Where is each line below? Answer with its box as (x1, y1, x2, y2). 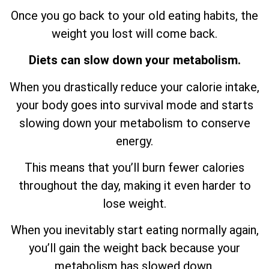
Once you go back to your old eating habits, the (11, 8, 258, 23)
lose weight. (103, 196, 166, 211)
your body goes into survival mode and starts (16, 97, 253, 112)
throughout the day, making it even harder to (18, 178, 251, 193)
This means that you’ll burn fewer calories (25, 160, 244, 175)
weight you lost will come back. (52, 26, 217, 41)
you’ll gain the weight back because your (29, 241, 240, 256)
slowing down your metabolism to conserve (19, 115, 250, 130)
